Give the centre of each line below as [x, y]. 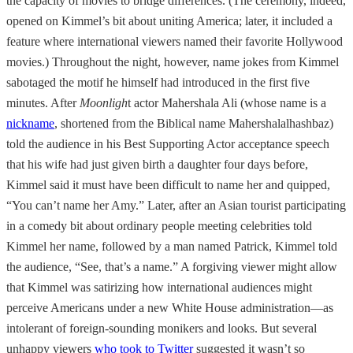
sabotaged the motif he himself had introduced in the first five [158, 82]
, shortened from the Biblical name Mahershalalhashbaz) [194, 123]
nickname [30, 123]
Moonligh [104, 102]
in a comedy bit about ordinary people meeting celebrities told [159, 225]
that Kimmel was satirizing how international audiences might [159, 287]
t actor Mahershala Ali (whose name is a [227, 102]
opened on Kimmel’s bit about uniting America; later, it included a [169, 20]
